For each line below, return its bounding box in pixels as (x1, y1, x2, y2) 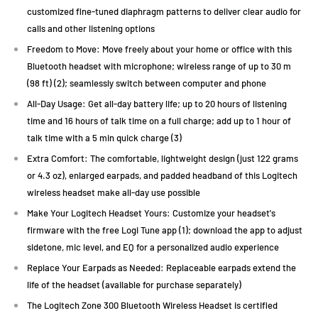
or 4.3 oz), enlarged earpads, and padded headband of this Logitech (27, 169, 297, 181)
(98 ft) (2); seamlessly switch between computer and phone (27, 77, 266, 89)
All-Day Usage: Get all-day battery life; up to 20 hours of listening (27, 97, 287, 109)
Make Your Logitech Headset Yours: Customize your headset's (27, 207, 275, 219)
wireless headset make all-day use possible (27, 186, 200, 198)
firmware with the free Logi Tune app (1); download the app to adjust (27, 224, 302, 236)
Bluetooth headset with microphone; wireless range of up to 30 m (27, 60, 291, 72)
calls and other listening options (27, 22, 155, 34)
